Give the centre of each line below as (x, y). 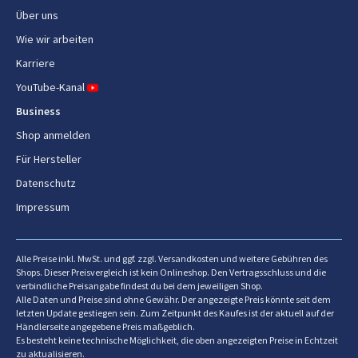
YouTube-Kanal (50, 87)
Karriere (36, 63)
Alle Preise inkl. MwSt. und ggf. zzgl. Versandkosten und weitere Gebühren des (172, 258)
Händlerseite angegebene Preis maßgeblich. (105, 326)
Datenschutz (46, 183)
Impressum (43, 207)
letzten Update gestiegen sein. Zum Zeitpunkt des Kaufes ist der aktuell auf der (175, 312)
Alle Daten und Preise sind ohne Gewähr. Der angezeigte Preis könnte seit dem (173, 299)
